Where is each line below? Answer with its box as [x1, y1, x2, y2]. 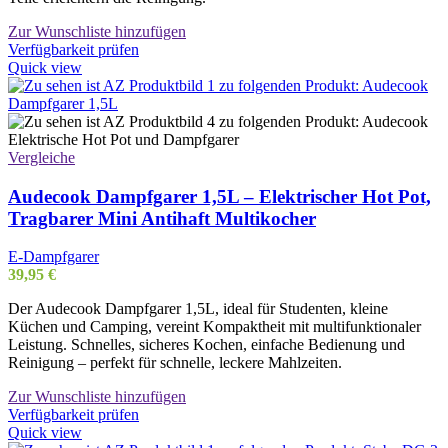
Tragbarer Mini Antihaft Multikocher [8, 207, 316, 229]
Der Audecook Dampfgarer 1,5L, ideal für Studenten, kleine [8, 300, 388, 318]
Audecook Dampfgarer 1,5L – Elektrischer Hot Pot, [8, 185, 431, 207]
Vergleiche [8, 148, 75, 166]
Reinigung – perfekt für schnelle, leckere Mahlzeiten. [8, 354, 342, 372]
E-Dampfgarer [8, 248, 99, 266]
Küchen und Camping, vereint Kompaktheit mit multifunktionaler [8, 318, 421, 336]
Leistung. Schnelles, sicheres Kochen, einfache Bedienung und [8, 336, 405, 354]
